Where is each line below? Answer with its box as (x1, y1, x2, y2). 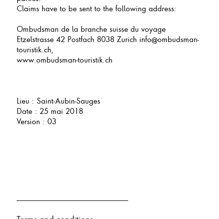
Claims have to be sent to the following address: (16, 3, 179, 13)
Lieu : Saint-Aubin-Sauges (16, 95, 100, 106)
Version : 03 (16, 116, 56, 126)
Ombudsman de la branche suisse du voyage (16, 23, 166, 34)
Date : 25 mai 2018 (16, 106, 83, 116)
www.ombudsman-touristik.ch (16, 54, 112, 65)
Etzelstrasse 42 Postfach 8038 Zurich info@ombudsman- (16, 34, 199, 44)
